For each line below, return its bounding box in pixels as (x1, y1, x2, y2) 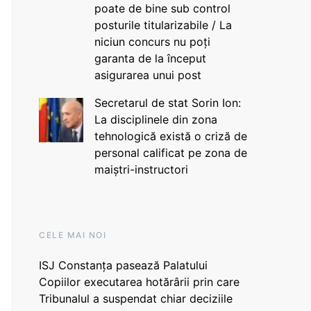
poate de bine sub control (94, 1, 230, 15)
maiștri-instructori (94, 162, 188, 176)
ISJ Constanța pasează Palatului (39, 258, 208, 272)
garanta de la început (94, 51, 206, 65)
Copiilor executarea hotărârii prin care (39, 275, 239, 289)
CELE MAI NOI (39, 230, 106, 240)
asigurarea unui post (94, 68, 201, 82)
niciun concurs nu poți (94, 35, 210, 49)
